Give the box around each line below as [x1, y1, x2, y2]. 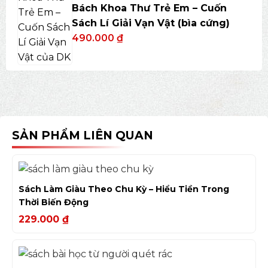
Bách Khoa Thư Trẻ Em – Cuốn [71, 2, 227, 14]
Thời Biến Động [19, 196, 89, 208]
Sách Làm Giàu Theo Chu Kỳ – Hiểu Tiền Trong [19, 183, 229, 194]
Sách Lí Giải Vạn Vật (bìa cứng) [71, 17, 230, 29]
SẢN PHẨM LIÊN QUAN [12, 128, 153, 142]
